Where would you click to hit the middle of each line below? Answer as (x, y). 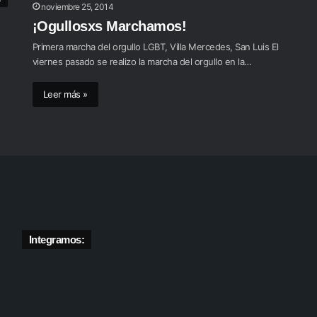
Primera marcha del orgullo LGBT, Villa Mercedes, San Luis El (155, 47)
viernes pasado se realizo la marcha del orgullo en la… (142, 62)
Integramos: (57, 240)
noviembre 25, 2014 (77, 7)
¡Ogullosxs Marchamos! (109, 26)
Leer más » (65, 94)
